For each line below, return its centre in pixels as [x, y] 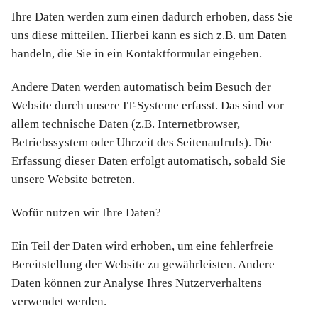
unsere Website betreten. [73, 179]
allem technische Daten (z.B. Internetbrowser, [126, 124]
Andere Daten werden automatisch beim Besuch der [141, 87]
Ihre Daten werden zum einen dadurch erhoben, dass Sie [152, 16]
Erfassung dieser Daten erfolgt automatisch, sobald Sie [149, 160]
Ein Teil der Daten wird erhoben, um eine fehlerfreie [142, 246]
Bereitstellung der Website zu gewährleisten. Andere [143, 265]
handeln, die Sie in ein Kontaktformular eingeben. [137, 53]
